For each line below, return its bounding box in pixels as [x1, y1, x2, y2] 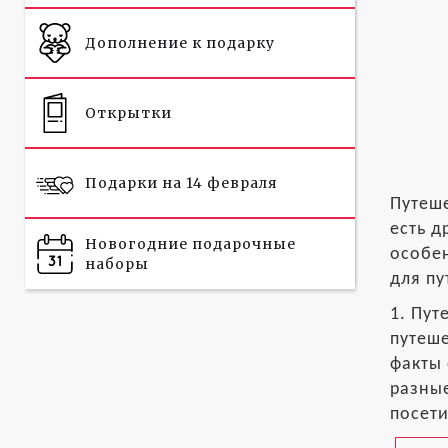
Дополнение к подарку [85, 34, 275, 52]
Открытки [85, 104, 172, 122]
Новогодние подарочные [85, 235, 296, 253]
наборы [85, 255, 149, 273]
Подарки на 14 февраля [85, 174, 278, 192]
